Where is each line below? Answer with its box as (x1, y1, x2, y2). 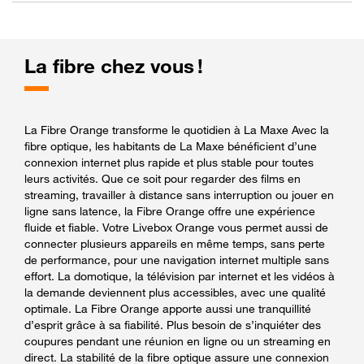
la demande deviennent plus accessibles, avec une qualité (24, 284, 326, 299)
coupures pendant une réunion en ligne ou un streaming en (24, 333, 331, 348)
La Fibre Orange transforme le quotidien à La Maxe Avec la (24, 122, 329, 136)
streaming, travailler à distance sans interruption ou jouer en (24, 187, 334, 201)
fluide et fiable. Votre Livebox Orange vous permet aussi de (24, 219, 328, 234)
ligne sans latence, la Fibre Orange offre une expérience (24, 203, 315, 218)
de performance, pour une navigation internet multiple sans (24, 252, 329, 266)
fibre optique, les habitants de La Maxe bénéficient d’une (24, 138, 317, 153)
